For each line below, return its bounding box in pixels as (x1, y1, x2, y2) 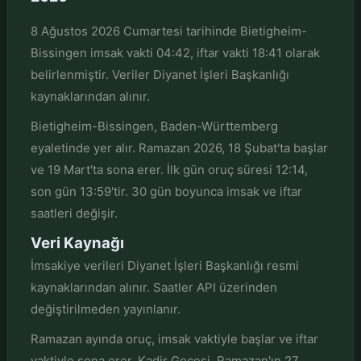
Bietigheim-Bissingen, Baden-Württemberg (30, 118, 278, 134)
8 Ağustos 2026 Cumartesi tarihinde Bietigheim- (30, 23, 307, 39)
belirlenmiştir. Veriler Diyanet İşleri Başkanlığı (30, 66, 289, 82)
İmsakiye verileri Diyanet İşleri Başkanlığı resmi (30, 257, 299, 273)
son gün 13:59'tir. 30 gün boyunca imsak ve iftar (30, 183, 302, 199)
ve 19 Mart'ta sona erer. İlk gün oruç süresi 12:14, (30, 161, 308, 177)
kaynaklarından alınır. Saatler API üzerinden (30, 279, 277, 295)
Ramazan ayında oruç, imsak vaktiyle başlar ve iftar (30, 330, 318, 346)
